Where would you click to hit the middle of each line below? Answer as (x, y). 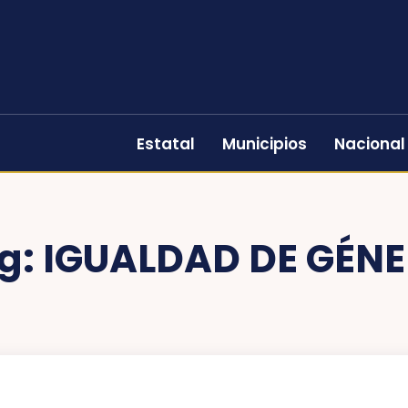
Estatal (166, 143)
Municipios (265, 143)
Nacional (370, 143)
